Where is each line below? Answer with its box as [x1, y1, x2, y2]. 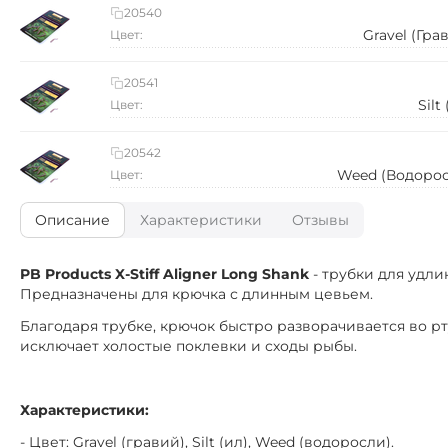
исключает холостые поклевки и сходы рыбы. [20, 337, 357, 355]
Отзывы [292, 211, 349, 229]
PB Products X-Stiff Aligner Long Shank [20, 265, 309, 283]
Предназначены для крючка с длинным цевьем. [20, 285, 373, 303]
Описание [35, 211, 110, 229]
